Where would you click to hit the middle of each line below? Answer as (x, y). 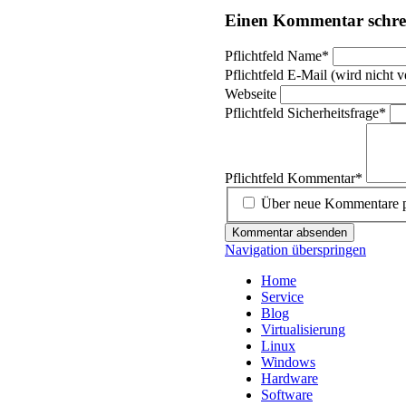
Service (282, 297)
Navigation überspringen (295, 250)
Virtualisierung (303, 329)
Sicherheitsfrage (333, 113)
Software (287, 395)
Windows (288, 362)
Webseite (252, 94)
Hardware (290, 378)
